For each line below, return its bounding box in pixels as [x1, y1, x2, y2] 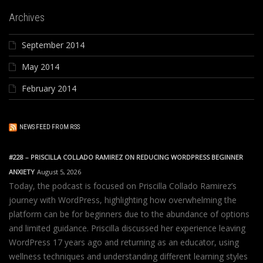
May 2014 [22, 60, 59, 72]
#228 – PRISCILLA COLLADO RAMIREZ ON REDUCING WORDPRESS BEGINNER [9, 152, 243, 161]
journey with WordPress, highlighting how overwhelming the [9, 194, 237, 205]
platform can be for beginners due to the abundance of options [9, 208, 249, 220]
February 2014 [22, 82, 76, 94]
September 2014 [22, 39, 85, 50]
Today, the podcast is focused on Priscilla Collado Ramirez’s [9, 180, 237, 191]
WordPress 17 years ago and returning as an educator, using [9, 236, 239, 248]
